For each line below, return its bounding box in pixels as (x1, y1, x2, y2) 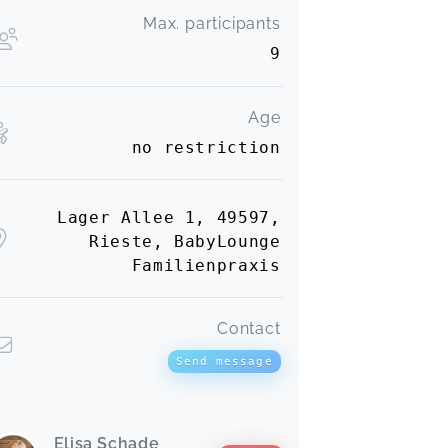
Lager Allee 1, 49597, (57, 207, 281, 227)
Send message (175, 354, 273, 367)
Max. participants (142, 13, 281, 33)
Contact (216, 319, 281, 339)
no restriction (131, 138, 281, 158)
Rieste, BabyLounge (89, 231, 281, 251)
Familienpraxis (131, 255, 281, 275)
